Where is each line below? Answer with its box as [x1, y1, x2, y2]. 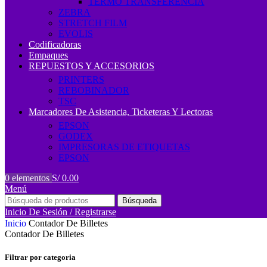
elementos [12, 173, 49, 183]
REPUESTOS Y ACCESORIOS [29, 61, 154, 71]
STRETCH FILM [58, 18, 127, 28]
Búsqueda [122, 196, 157, 205]
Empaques [29, 50, 68, 60]
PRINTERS [58, 74, 104, 85]
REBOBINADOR [58, 85, 129, 95]
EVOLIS [58, 29, 93, 39]
